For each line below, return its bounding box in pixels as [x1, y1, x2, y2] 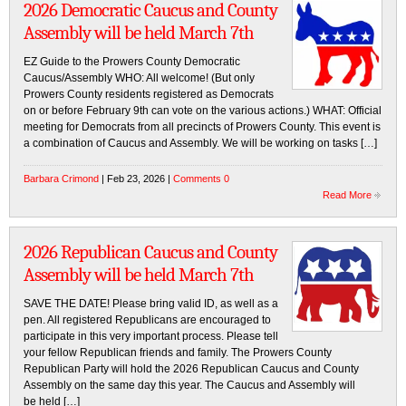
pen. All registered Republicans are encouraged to [24, 314, 271, 326]
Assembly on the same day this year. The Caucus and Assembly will [24, 379, 355, 391]
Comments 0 [173, 173, 229, 184]
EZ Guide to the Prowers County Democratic [24, 55, 240, 68]
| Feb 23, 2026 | [99, 173, 173, 184]
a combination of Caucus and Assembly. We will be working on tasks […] [24, 137, 377, 150]
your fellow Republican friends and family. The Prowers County [24, 346, 332, 359]
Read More [323, 189, 372, 200]
